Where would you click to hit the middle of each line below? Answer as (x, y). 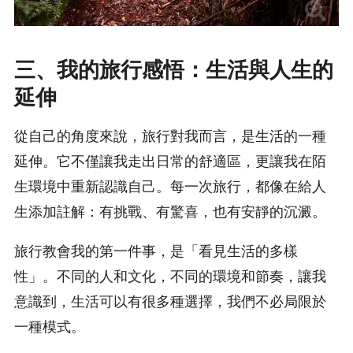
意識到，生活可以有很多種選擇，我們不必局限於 (170, 301)
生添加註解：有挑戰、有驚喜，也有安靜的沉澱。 (170, 212)
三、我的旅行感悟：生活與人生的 (174, 69)
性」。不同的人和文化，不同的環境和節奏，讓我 (170, 276)
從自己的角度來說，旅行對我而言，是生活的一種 (170, 136)
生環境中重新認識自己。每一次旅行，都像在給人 (170, 186)
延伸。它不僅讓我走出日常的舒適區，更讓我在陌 (170, 161)
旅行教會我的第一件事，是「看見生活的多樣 (156, 251)
